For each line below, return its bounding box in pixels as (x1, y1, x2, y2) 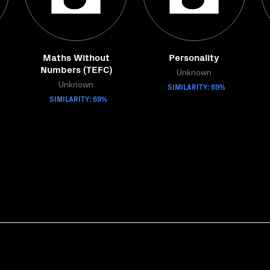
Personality (169, 50, 219, 63)
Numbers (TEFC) (40, 62, 112, 75)
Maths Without (42, 50, 110, 63)
